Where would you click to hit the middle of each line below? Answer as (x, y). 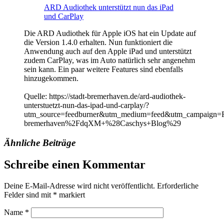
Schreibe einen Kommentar (75, 165)
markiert (71, 195)
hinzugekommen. (51, 78)
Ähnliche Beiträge (40, 142)
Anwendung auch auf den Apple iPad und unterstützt (108, 51)
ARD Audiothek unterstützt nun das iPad (109, 7)
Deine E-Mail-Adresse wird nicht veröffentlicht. (79, 186)
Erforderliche (178, 186)
